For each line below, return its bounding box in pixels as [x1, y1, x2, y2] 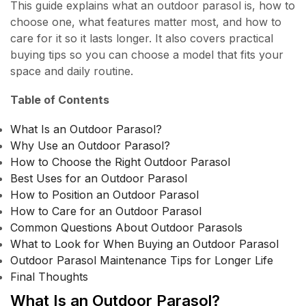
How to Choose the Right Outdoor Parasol [10, 154, 230, 169]
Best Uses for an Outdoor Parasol [10, 171, 187, 185]
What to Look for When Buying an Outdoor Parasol [10, 236, 279, 251]
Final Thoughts [10, 269, 88, 283]
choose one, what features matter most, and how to [10, 14, 281, 29]
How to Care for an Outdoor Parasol [10, 204, 201, 218]
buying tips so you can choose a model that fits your [10, 47, 283, 61]
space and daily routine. [10, 64, 133, 78]
